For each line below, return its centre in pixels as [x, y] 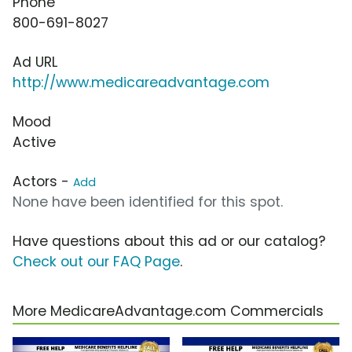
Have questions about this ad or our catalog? [169, 242]
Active [34, 143]
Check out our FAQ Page [96, 262]
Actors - [43, 182]
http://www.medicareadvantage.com [141, 83]
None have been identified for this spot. [148, 202]
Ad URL [35, 62]
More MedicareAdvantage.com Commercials [168, 312]
